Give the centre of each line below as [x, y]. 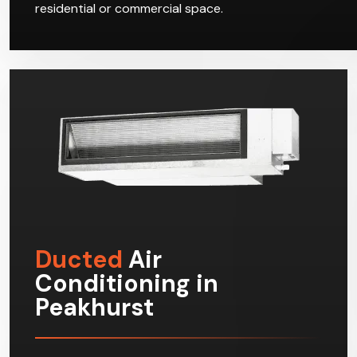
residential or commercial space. [129, 11]
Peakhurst [94, 310]
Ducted [79, 262]
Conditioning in [127, 286]
